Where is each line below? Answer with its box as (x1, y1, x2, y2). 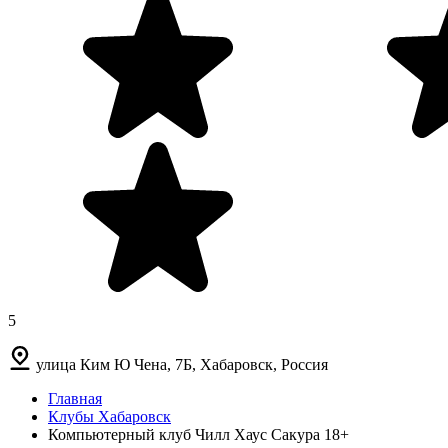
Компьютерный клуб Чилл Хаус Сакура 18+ (48, 425, 349, 443)
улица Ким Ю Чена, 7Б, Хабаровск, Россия (36, 355, 328, 373)
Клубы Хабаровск (48, 407, 171, 425)
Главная (48, 389, 102, 407)
